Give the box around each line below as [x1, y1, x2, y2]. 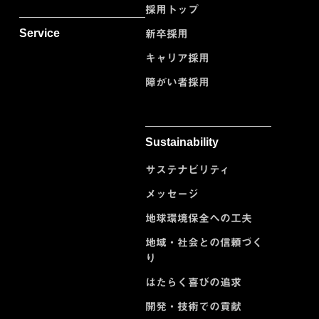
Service [19, 26, 60, 39]
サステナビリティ [145, 163, 230, 176]
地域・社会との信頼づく [145, 236, 263, 249]
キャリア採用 [145, 51, 209, 64]
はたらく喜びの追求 [145, 276, 241, 288]
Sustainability [145, 135, 219, 148]
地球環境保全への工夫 [145, 211, 252, 224]
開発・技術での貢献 [145, 300, 241, 313]
